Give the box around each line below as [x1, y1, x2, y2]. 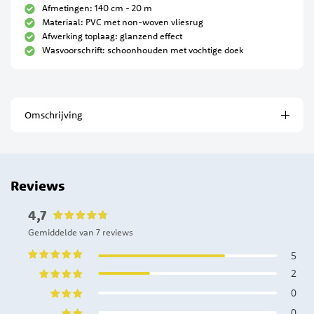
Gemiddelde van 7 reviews [28, 226, 133, 238]
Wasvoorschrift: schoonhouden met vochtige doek [42, 44, 243, 56]
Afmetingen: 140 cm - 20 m [42, 2, 154, 14]
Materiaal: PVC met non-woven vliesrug [42, 16, 203, 28]
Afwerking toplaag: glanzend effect [42, 30, 182, 42]
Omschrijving [25, 109, 82, 122]
